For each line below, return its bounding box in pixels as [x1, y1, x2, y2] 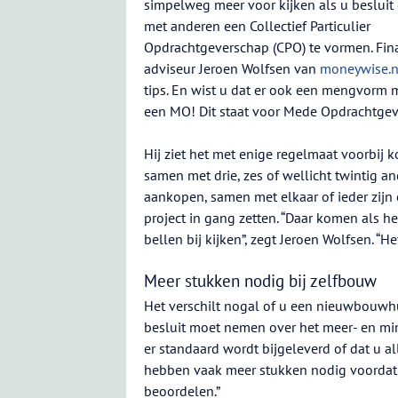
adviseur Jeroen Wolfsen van [144, 60, 320, 77]
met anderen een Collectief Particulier [144, 17, 370, 35]
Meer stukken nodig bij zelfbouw [144, 270, 377, 291]
